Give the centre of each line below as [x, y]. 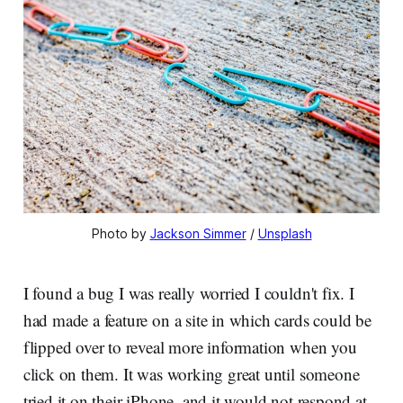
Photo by [121, 234]
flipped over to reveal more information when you [190, 347]
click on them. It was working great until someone [191, 374]
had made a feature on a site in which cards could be [197, 320]
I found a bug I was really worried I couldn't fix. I [188, 293]
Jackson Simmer [198, 234]
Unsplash [285, 234]
